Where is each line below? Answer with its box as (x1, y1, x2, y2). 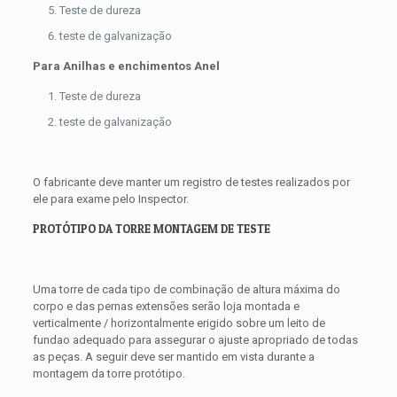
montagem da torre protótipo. (32, 367, 185, 381)
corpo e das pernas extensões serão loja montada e (32, 300, 300, 314)
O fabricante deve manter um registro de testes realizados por (32, 175, 350, 190)
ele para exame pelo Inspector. (32, 192, 189, 206)
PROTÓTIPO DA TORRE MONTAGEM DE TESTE (32, 222, 270, 237)
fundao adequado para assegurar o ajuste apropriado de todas (32, 333, 358, 347)
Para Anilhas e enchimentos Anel (32, 59, 220, 74)
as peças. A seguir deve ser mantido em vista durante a (32, 350, 315, 364)
